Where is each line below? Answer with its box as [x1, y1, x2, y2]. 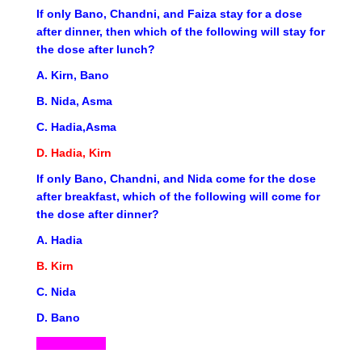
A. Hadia [36, 234, 82, 247]
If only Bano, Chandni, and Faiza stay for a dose [36, 7, 302, 21]
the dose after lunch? [36, 43, 155, 57]
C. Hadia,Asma [36, 120, 116, 134]
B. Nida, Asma [36, 95, 112, 108]
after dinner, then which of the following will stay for [36, 25, 325, 39]
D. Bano [36, 311, 80, 325]
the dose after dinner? [36, 208, 159, 221]
